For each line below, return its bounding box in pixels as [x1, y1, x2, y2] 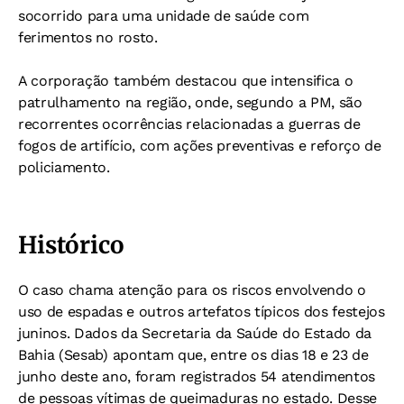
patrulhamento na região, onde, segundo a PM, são [18, 94, 363, 112]
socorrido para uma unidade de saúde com [18, 7, 309, 25]
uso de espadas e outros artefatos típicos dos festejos [18, 303, 385, 321]
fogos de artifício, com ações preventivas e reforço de [18, 137, 381, 155]
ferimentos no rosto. [18, 29, 158, 47]
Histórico [18, 230, 124, 261]
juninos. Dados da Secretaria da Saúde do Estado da [18, 325, 372, 343]
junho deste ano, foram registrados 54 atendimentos [18, 368, 375, 386]
